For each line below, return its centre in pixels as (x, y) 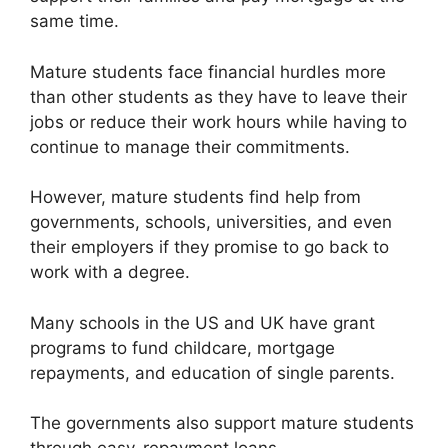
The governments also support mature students (222, 423)
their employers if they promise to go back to (209, 247)
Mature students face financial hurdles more (208, 71)
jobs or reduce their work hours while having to (218, 121)
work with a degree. (110, 272)
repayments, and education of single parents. (212, 372)
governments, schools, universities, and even (211, 222)
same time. (74, 21)
